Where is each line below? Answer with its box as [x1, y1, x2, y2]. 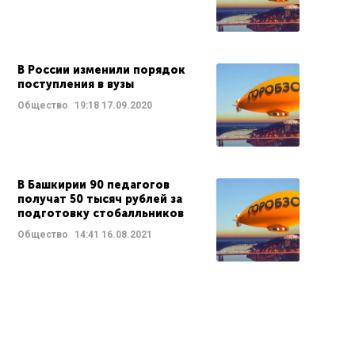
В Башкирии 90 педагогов [17, 178, 170, 192]
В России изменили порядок [17, 63, 185, 77]
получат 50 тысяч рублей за [17, 193, 182, 206]
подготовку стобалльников [17, 207, 184, 220]
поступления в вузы [17, 78, 134, 91]
